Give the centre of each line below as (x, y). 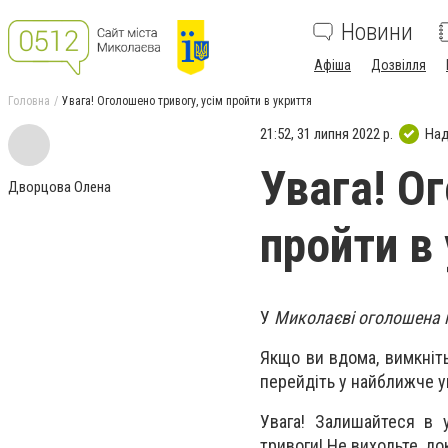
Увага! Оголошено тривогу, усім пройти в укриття (187, 101)
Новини (377, 32)
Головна (29, 101)
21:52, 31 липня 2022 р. (326, 133)
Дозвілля (398, 65)
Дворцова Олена (59, 187)
